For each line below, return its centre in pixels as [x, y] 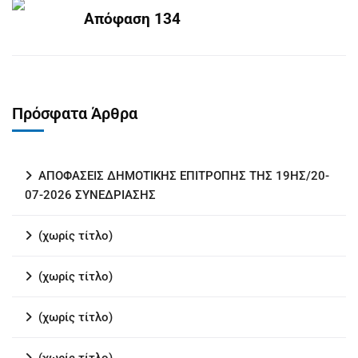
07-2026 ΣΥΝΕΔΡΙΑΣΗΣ [90, 195]
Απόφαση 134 [132, 19]
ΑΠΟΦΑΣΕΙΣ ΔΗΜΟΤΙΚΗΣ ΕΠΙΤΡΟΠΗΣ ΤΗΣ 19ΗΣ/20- [184, 176]
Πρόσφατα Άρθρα [75, 113]
